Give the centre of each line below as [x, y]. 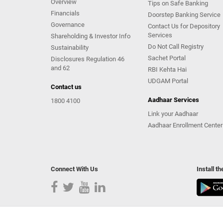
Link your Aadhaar [173, 114]
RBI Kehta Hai [167, 69]
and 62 [60, 68]
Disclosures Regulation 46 [88, 59]
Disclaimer [188, 218]
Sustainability [70, 48]
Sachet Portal [167, 58]
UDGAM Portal [168, 81]
